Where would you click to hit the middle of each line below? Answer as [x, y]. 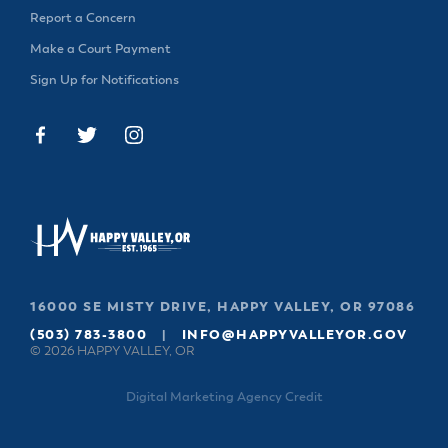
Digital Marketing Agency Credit [224, 397]
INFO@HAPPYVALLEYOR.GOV [294, 335]
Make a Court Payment [100, 49]
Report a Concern [83, 18]
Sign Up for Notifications [104, 80]
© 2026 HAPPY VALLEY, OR [112, 351]
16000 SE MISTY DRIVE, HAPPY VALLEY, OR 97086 [222, 307]
